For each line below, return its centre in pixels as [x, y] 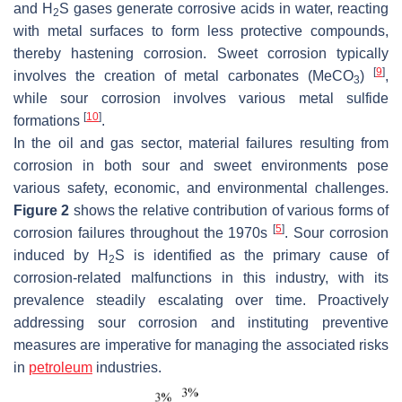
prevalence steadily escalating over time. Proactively [201, 301]
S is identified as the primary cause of [252, 256]
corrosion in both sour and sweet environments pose [201, 166]
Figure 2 [42, 211]
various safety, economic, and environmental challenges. [201, 188]
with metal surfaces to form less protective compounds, [201, 31]
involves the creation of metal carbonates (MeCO [184, 76]
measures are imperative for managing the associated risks [201, 345]
